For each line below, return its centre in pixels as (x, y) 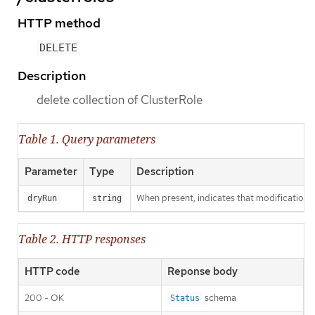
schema (219, 298)
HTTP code (52, 272)
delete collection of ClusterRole (120, 99)
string (107, 199)
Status (185, 298)
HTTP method (59, 22)
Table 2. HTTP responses (82, 239)
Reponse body (202, 272)
